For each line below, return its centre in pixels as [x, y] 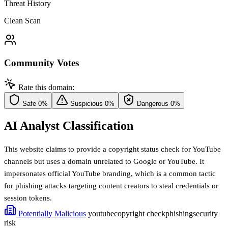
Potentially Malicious [51, 214]
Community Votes [41, 63]
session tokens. [28, 198]
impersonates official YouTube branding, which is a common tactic [110, 174]
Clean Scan [22, 20]
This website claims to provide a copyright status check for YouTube [112, 149]
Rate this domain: [46, 88]
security [205, 214]
